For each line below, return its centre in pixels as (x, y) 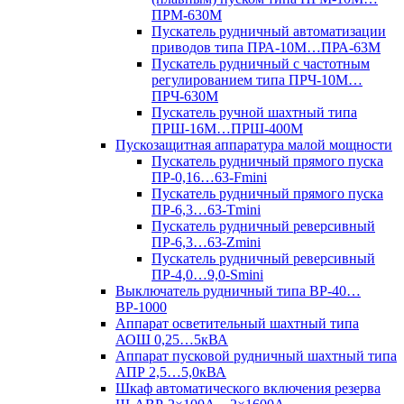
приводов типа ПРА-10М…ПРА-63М (266, 47)
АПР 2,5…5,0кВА (171, 372)
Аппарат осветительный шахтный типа (237, 323)
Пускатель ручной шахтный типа (254, 112)
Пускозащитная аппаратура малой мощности (254, 145)
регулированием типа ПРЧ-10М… (257, 80)
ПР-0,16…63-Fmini (209, 177)
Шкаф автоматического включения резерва (248, 388)
